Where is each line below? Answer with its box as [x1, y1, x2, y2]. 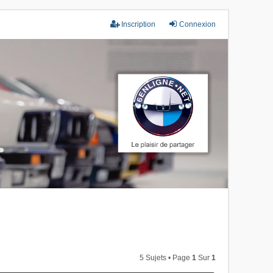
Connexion [179, 20, 216, 29]
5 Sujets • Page [140, 253, 192, 263]
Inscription [121, 20, 155, 29]
